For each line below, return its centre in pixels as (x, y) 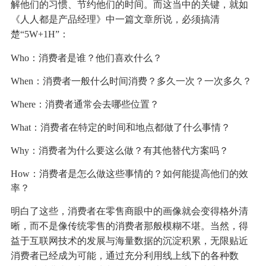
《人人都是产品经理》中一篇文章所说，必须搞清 (115, 20)
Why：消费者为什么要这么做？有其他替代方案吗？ (119, 151)
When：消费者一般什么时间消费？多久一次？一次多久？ (131, 81)
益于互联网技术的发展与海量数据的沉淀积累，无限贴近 (129, 241)
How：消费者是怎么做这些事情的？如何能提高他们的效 (129, 174)
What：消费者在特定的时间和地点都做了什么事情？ (120, 128)
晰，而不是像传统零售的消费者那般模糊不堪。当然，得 (129, 226)
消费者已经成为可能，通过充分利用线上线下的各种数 (124, 256)
